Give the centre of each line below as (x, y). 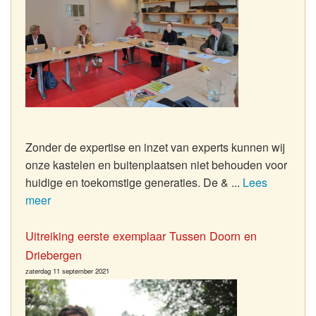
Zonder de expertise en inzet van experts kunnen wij (155, 147)
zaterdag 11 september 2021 (67, 271)
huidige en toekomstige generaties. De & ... (134, 182)
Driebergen (54, 254)
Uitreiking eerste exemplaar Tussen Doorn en (141, 235)
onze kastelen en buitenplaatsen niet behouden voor (156, 164)
